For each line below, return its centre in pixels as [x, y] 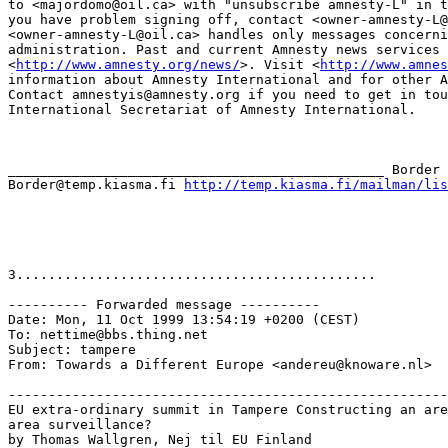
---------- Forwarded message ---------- [164, 304]
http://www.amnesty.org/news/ [128, 64]
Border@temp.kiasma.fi [96, 184]
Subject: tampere [72, 349]
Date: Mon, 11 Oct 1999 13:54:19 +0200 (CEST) [184, 319]
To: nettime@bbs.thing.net [108, 334]
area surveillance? [80, 424]
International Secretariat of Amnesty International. [212, 109]
